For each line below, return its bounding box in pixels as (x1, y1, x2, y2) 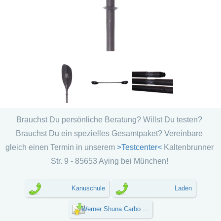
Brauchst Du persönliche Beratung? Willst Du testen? (16, 115, 202, 124)
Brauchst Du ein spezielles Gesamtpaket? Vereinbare (16, 129, 203, 138)
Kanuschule (72, 184, 105, 192)
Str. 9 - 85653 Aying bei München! (50, 157, 168, 165)
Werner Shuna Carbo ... (81, 205, 148, 213)
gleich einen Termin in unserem (5, 143, 115, 151)
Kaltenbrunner (163, 143, 214, 151)
